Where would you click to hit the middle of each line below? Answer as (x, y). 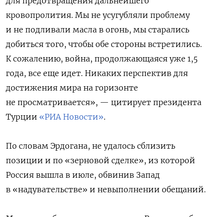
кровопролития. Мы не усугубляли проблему (98, 15)
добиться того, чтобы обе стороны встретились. (104, 44)
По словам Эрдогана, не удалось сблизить (91, 146)
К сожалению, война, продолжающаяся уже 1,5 (102, 59)
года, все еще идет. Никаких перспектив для (97, 73)
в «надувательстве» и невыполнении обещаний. (106, 190)
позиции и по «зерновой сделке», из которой (101, 161)
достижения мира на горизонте (72, 88)
